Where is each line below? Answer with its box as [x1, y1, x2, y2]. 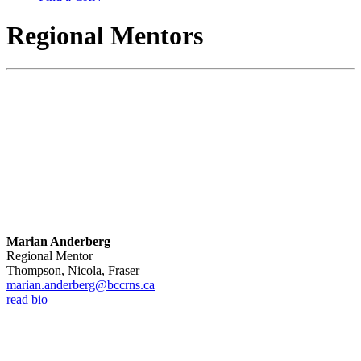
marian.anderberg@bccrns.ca [6, 277, 155, 292]
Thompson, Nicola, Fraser [6, 263, 139, 277]
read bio [6, 292, 48, 306]
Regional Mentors [6, 21, 203, 51]
